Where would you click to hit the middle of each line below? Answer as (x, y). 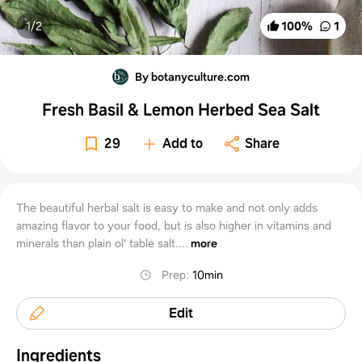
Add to (183, 143)
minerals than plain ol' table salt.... (102, 243)
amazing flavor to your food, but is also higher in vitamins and (174, 225)
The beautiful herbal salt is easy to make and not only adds (167, 207)
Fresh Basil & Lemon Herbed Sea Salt (181, 109)
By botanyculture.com (192, 76)
